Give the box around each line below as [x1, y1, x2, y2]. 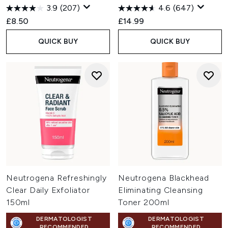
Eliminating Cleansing [118, 185, 203, 195]
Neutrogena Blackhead [118, 173, 210, 183]
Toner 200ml [118, 197, 169, 207]
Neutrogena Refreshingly [6, 173, 107, 183]
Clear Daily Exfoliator [6, 185, 90, 195]
